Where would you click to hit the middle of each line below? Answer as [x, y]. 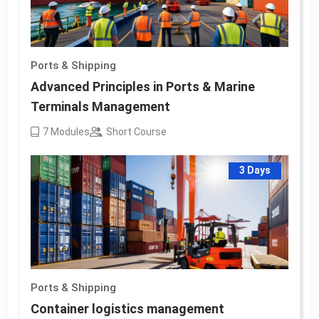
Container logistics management [127, 308]
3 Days [255, 171]
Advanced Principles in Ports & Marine [143, 86]
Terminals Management [100, 106]
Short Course [136, 131]
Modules [69, 131]
